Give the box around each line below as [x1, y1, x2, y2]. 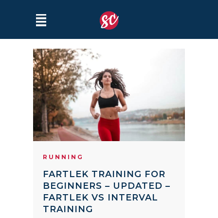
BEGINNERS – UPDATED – [43, 181, 170, 192]
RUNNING [43, 153, 84, 161]
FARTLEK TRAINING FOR [43, 169, 165, 180]
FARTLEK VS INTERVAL [43, 192, 158, 203]
